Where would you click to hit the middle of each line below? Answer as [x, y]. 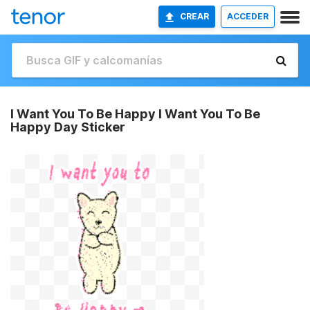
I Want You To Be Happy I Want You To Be [135, 114]
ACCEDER [248, 16]
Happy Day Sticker [68, 127]
